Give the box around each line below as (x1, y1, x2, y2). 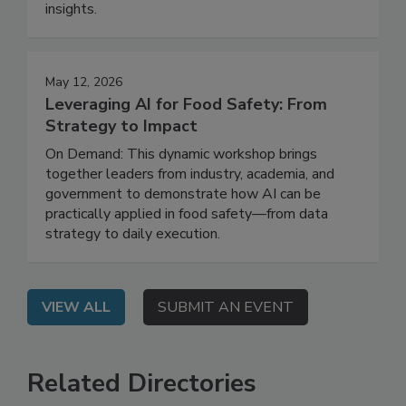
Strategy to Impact (45, 152, 198, 175)
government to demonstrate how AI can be (45, 221, 321, 242)
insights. (45, 36, 97, 57)
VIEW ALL (42, 334, 111, 355)
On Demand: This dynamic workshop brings (45, 181, 317, 202)
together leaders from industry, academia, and (45, 201, 334, 222)
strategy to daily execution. (45, 261, 220, 282)
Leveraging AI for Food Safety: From (45, 130, 327, 153)
